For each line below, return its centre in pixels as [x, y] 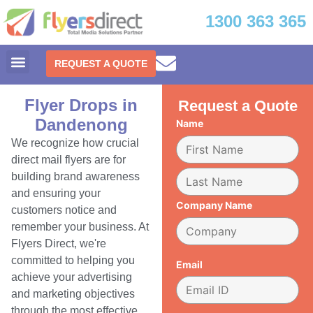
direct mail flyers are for [68, 160]
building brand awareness [75, 177]
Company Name [214, 205]
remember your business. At [80, 227]
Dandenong [81, 125]
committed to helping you [73, 261]
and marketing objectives [73, 294]
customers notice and [64, 210]
